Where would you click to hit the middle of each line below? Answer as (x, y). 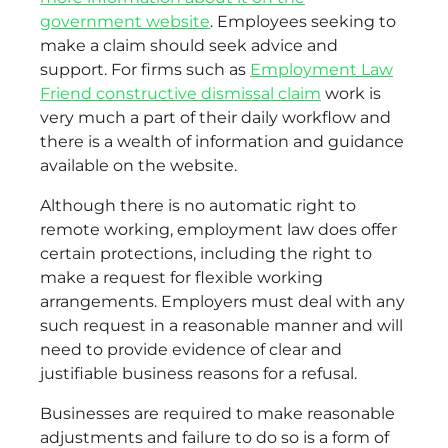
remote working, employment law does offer (218, 229)
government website (125, 21)
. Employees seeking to (303, 21)
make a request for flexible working (181, 277)
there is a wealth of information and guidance (222, 141)
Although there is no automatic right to (198, 205)
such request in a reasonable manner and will (221, 325)
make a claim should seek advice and (189, 45)
